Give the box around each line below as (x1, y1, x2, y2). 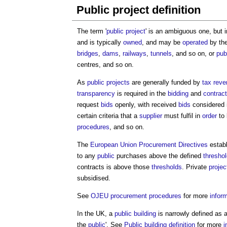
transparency (77, 90, 115, 97)
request (77, 101, 101, 108)
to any (77, 152, 97, 160)
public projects (87, 79, 130, 86)
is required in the (115, 90, 168, 97)
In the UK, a (77, 210, 115, 217)
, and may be (142, 39, 182, 46)
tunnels (150, 50, 172, 57)
